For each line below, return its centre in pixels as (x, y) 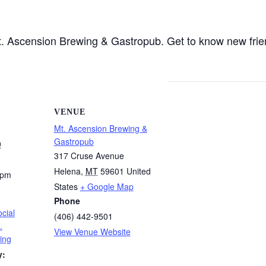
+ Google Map (107, 186)
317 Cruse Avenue (89, 155)
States (66, 186)
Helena (67, 171)
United (138, 171)
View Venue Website (92, 231)
